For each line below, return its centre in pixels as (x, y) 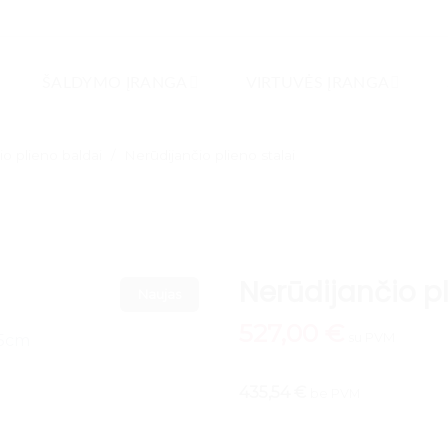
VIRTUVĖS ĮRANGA (317, 82)
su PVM (371, 337)
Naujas (160, 294)
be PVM (335, 393)
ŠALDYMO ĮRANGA (115, 82)
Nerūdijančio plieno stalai (209, 154)
